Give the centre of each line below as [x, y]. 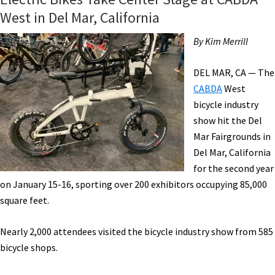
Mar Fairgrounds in [232, 136]
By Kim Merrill [221, 41]
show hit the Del [228, 120]
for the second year [234, 168]
